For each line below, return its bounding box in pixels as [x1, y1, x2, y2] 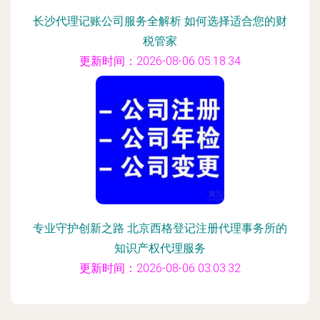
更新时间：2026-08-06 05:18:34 [79, 54, 241, 68]
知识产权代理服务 [114, 241, 206, 255]
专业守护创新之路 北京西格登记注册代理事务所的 [33, 221, 287, 235]
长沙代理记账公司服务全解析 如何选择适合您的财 [33, 14, 287, 28]
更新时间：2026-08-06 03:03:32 [79, 261, 241, 275]
